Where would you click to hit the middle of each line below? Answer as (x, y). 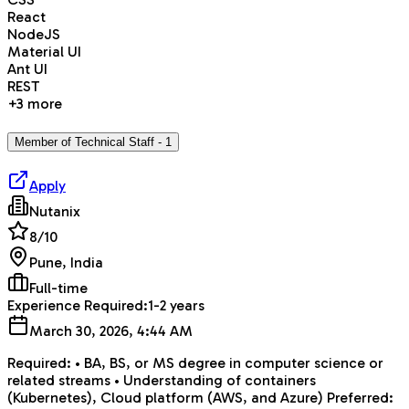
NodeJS (34, 35)
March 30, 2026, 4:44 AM (111, 330)
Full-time (58, 288)
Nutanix (55, 211)
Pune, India (66, 262)
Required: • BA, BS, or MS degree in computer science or (195, 362)
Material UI (44, 52)
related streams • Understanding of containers (162, 380)
